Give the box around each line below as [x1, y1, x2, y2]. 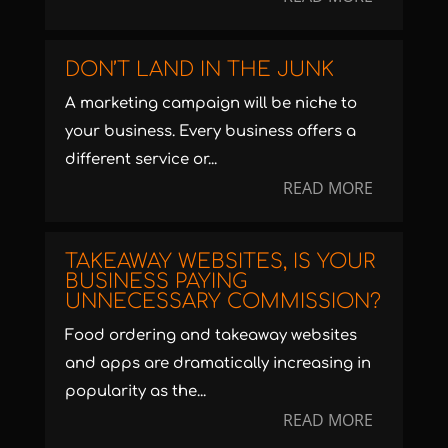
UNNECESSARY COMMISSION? [64, 289, 381, 313]
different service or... [64, 150, 217, 168]
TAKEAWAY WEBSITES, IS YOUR [64, 249, 375, 273]
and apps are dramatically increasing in [64, 354, 371, 372]
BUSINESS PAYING [64, 269, 247, 293]
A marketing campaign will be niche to [64, 94, 357, 112]
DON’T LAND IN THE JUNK [64, 57, 334, 81]
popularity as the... [64, 382, 206, 400]
